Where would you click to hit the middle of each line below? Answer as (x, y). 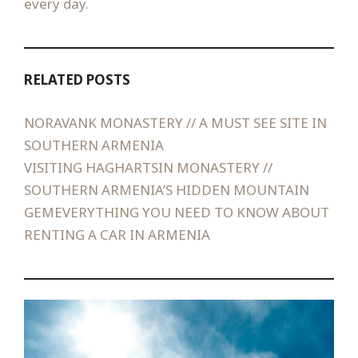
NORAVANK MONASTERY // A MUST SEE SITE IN (175, 122)
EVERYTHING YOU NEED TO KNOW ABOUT (192, 212)
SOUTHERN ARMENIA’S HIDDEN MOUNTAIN (167, 189)
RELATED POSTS (77, 80)
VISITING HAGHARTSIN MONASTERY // (148, 167)
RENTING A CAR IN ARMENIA (117, 234)
